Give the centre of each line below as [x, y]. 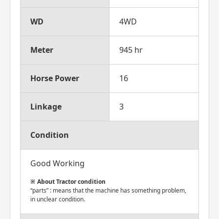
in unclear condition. [58, 199]
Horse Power [55, 78]
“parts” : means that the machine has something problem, [108, 190]
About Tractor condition [71, 182]
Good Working [57, 163]
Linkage [46, 107]
